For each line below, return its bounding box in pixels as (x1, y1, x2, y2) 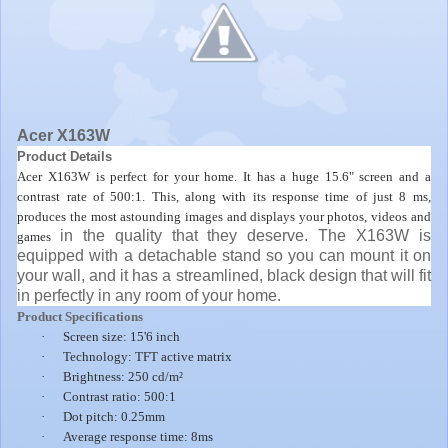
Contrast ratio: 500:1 (63, 388, 177, 404)
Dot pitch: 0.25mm (63, 408, 166, 424)
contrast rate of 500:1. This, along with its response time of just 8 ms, (17, 188, 431, 204)
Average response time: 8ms (63, 428, 214, 444)
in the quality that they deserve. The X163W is (60, 226, 431, 244)
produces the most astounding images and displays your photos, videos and (17, 208, 431, 224)
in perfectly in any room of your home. (17, 286, 282, 304)
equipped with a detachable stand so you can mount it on (17, 246, 431, 264)
